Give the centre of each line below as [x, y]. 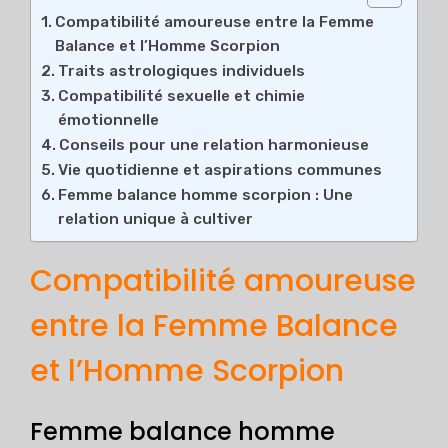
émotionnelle [109, 120]
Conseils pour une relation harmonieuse [214, 145]
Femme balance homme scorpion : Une [206, 195]
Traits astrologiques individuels [182, 71]
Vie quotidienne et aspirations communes [220, 170]
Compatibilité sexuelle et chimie [182, 96]
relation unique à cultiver [156, 219]
